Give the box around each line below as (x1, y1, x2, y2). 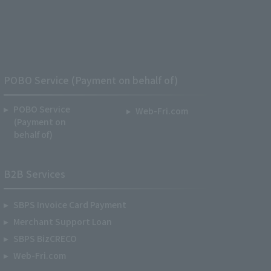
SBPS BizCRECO (13, 232, 77, 244)
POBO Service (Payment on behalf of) (4, 73, 178, 87)
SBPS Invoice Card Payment (13, 198, 126, 211)
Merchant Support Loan (13, 215, 112, 227)
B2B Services (4, 166, 65, 181)
